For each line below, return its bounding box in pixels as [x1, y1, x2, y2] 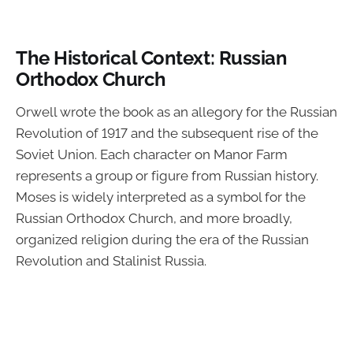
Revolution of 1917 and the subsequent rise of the [16, 124, 318, 141]
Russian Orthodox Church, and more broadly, [16, 210, 292, 226]
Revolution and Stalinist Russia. [16, 252, 206, 269]
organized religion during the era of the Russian [16, 231, 309, 247]
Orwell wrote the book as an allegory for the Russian [16, 103, 337, 120]
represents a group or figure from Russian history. [16, 167, 318, 184]
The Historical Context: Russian [16, 47, 288, 70]
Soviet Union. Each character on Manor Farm [16, 146, 288, 162]
